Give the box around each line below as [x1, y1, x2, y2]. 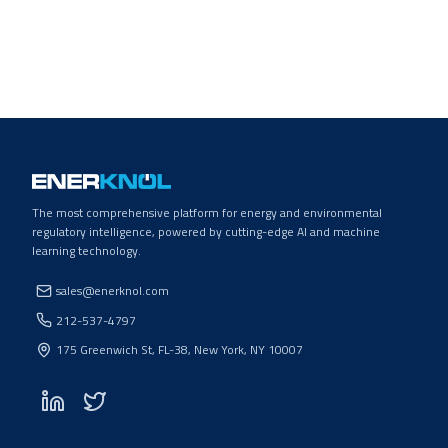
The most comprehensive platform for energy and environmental [32, 203, 382, 222]
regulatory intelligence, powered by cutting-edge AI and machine [32, 222, 380, 241]
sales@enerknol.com [56, 281, 169, 300]
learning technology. [32, 241, 141, 260]
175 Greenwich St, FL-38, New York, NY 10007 [56, 340, 303, 359]
